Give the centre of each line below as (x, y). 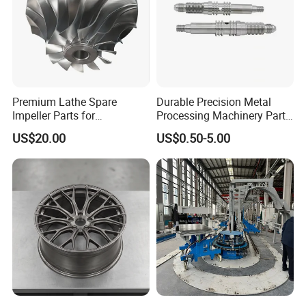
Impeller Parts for (54, 115)
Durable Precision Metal (213, 101)
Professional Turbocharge (75, 129)
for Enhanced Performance (221, 129)
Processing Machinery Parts (223, 115)
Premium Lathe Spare (65, 101)
